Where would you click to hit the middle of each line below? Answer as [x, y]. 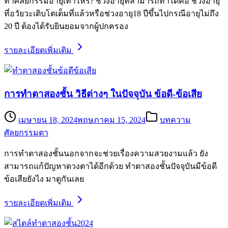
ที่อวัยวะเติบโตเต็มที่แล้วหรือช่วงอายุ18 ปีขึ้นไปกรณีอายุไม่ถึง [111, 13]
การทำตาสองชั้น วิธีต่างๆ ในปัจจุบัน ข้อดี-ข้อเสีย [103, 94]
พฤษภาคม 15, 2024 [111, 120]
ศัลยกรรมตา [26, 133]
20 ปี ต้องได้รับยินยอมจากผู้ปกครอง [66, 26]
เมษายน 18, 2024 [48, 120]
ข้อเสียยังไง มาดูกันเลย [44, 179]
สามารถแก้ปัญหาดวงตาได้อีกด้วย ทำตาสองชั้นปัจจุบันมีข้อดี [110, 166]
